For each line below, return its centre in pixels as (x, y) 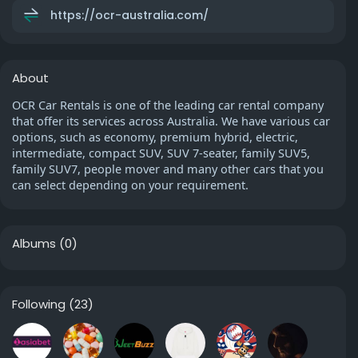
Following (39, 304)
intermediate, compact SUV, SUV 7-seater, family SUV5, (161, 153)
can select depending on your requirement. (130, 185)
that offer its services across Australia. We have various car (171, 121)
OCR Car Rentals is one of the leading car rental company (168, 105)
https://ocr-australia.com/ (129, 15)
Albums (34, 243)
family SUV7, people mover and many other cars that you (168, 169)
